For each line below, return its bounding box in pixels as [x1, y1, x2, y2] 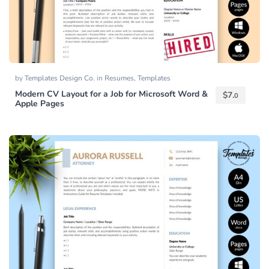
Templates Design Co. [25, 73, 97, 83]
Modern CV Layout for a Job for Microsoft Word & [15, 88, 208, 100]
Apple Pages [15, 98, 64, 110]
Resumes [104, 73, 134, 83]
